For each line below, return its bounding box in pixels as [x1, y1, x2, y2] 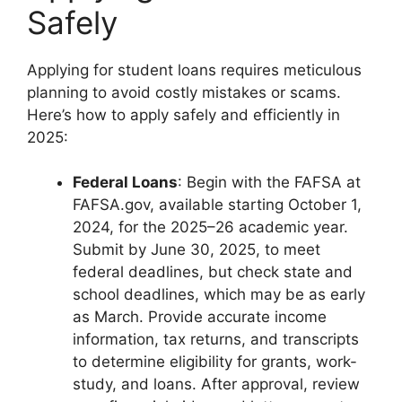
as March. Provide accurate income [73, 308, 327, 327]
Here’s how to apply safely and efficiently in [27, 105, 340, 124]
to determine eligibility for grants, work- [73, 353, 357, 371]
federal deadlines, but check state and [73, 263, 353, 282]
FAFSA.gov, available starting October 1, [73, 196, 362, 214]
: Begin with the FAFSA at [178, 173, 361, 192]
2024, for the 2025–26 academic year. [73, 218, 348, 237]
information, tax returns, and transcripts [73, 330, 359, 349]
